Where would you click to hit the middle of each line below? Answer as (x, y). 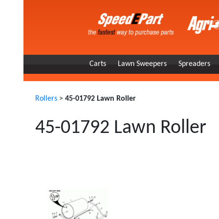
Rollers (46, 99)
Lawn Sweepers (142, 64)
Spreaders (194, 64)
